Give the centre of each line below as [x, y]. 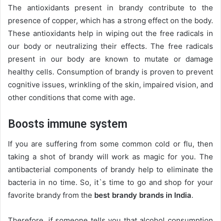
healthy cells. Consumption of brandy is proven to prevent [110, 72]
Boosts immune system [68, 124]
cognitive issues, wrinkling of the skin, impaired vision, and [110, 84]
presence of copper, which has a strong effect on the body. [110, 20]
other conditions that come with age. [72, 97]
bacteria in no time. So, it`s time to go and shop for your [110, 182]
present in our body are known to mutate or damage [110, 59]
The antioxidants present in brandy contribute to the [110, 7]
